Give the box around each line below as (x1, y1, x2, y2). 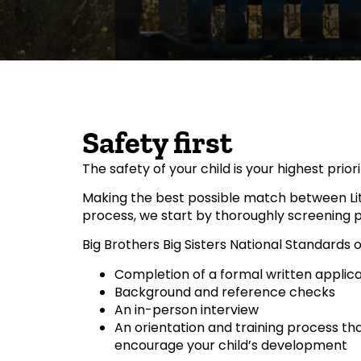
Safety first (82, 123, 232, 161)
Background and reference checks (114, 282, 335, 301)
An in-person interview (114, 300, 259, 319)
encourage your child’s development (114, 335, 347, 355)
